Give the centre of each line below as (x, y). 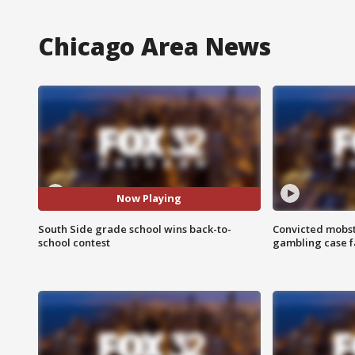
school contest (74, 242)
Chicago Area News (155, 46)
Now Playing (149, 198)
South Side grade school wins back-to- (135, 229)
